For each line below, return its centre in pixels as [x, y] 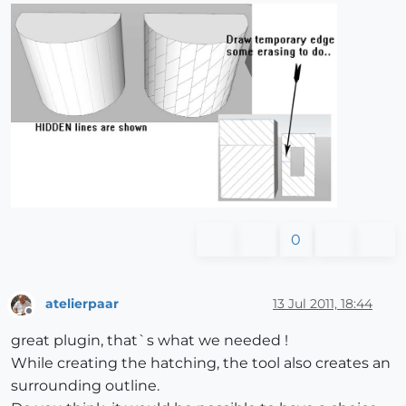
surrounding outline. [85, 386]
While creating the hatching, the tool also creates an [201, 363]
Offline [46, 319]
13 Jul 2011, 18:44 [323, 304]
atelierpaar [82, 304]
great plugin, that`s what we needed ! [150, 341]
